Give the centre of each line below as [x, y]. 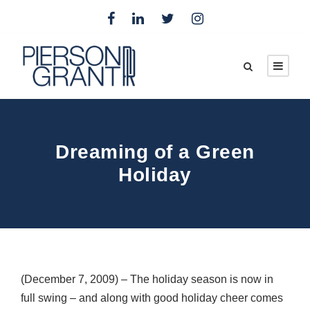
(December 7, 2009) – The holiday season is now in [147, 279]
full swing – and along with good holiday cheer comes [152, 298]
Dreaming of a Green [155, 152]
